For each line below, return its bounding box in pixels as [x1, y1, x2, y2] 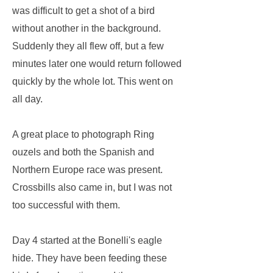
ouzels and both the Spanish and [12, 147, 154, 157]
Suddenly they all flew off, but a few [12, 41, 164, 51]
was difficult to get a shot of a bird [12, 5, 155, 16]
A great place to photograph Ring [12, 129, 154, 140]
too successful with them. [12, 200, 120, 210]
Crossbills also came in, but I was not [12, 182, 172, 193]
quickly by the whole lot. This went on [12, 76, 173, 87]
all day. [12, 94, 43, 104]
